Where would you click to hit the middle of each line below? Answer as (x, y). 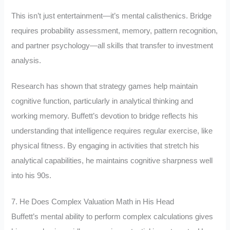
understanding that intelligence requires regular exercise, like (112, 131)
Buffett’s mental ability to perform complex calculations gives (112, 216)
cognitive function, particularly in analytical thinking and (102, 101)
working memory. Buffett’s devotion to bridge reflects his (105, 116)
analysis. (26, 60)
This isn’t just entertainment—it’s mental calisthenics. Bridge (112, 16)
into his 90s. (32, 176)
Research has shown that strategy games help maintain (105, 87)
